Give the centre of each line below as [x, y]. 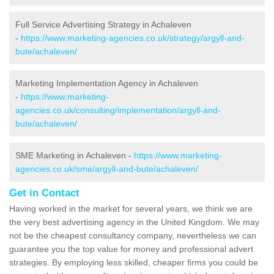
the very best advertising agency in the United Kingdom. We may [134, 222]
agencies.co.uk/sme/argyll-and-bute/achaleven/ [107, 169]
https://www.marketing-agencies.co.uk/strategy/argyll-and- [133, 38]
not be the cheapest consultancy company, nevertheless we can [133, 236]
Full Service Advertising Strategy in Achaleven [103, 25]
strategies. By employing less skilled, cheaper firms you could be [134, 263]
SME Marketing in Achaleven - [75, 156]
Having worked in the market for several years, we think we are [131, 209]
